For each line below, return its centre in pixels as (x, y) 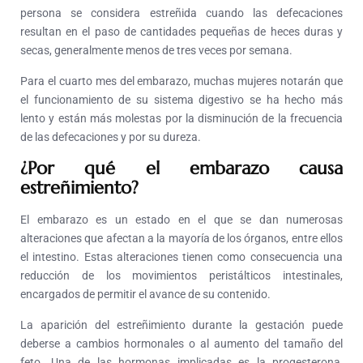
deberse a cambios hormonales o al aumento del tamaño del (181, 344)
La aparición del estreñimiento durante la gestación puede (181, 325)
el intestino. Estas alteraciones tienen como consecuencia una (181, 257)
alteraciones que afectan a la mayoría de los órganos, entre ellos (181, 239)
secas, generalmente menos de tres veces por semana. (156, 51)
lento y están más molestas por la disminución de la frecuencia (181, 119)
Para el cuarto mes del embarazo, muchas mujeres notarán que (181, 81)
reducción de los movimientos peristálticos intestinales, (181, 276)
